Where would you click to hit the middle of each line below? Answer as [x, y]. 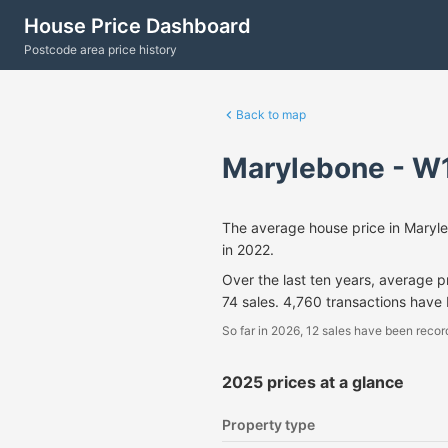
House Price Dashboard [137, 25]
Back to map [271, 114]
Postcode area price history [100, 49]
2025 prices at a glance [313, 382]
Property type [268, 424]
